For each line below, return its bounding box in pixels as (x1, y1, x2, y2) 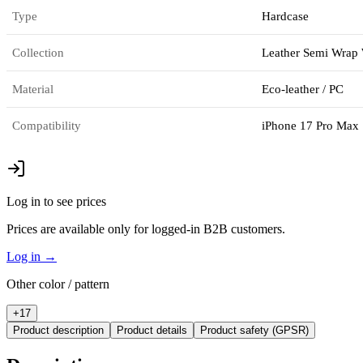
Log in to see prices (6, 194, 106, 209)
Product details (117, 324, 187, 337)
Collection (12, 46, 65, 60)
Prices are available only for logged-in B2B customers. (6, 222, 285, 237)
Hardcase (262, 10, 310, 23)
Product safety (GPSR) (200, 324, 309, 337)
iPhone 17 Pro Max (262, 119, 360, 133)
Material (12, 83, 54, 96)
